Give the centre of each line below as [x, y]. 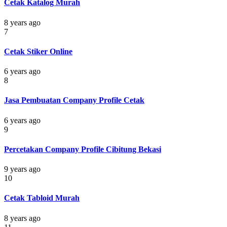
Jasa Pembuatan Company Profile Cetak [74, 100]
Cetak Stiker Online [38, 51]
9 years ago [22, 169]
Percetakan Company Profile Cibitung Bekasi [83, 149]
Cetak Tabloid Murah [42, 198]
